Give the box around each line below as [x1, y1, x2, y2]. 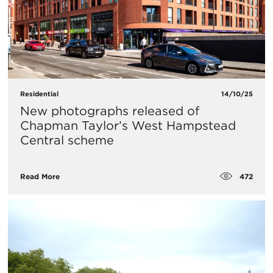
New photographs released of [20, 103, 199, 118]
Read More [20, 172, 60, 182]
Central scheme [20, 132, 114, 147]
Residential [20, 89, 58, 98]
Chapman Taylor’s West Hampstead [20, 118, 236, 133]
